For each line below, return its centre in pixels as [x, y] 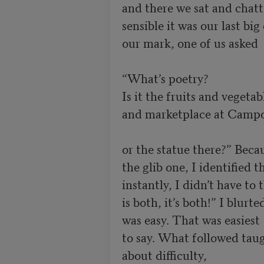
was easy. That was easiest [191, 219]
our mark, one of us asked [190, 42]
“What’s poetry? [165, 77]
